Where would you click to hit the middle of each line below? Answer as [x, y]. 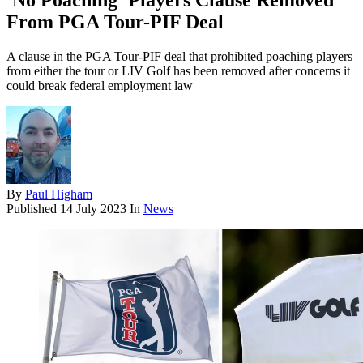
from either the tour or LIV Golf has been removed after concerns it [178, 71]
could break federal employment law [100, 86]
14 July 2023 [93, 209]
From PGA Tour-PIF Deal [115, 22]
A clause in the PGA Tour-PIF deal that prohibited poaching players [179, 57]
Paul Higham [59, 194]
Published [33, 209]
